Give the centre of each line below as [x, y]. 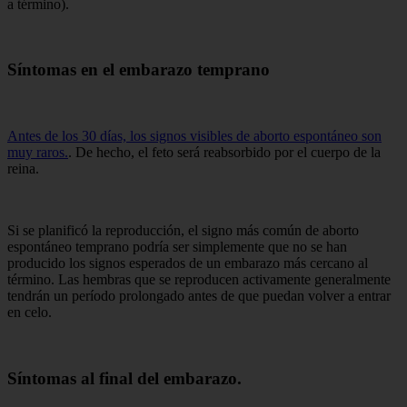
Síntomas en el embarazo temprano [139, 70]
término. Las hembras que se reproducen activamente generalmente [199, 279]
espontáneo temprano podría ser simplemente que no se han [177, 246]
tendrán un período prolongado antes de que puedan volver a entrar [199, 295]
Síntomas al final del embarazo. [124, 378]
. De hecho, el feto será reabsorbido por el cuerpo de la [224, 152]
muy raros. [38, 152]
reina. [23, 168]
